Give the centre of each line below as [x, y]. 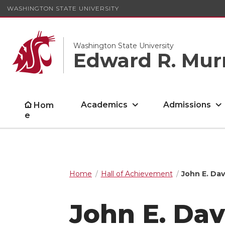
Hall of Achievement [137, 174]
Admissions [187, 105]
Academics [104, 105]
